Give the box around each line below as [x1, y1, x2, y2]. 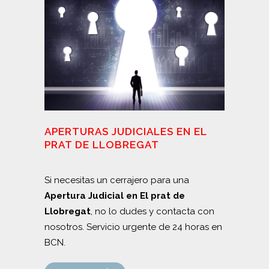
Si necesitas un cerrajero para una [44, 174, 189, 186]
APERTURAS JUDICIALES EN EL [44, 125, 207, 138]
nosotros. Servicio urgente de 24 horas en [44, 221, 222, 232]
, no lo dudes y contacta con [91, 205, 214, 217]
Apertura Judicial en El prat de [44, 190, 185, 201]
